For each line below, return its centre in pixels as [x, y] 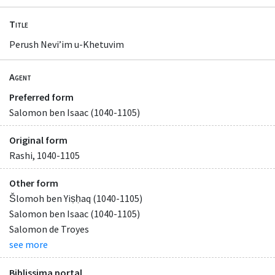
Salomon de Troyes [49, 229]
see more [29, 245]
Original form [38, 140]
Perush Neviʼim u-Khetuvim [67, 44]
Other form [34, 183]
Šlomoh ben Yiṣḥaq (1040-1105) [76, 199]
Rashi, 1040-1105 [45, 156]
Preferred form [41, 97]
